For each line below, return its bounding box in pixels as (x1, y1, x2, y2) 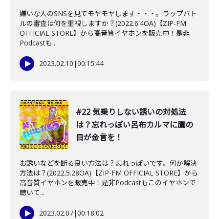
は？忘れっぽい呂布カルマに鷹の (76, 119, 193, 130)
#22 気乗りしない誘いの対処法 (76, 107, 186, 117)
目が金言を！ (76, 132, 123, 143)
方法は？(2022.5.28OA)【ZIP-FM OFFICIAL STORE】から (20, 168, 198, 177)
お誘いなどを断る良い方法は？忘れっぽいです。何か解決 (20, 158, 197, 168)
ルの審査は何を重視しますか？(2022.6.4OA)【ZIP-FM (20, 19, 186, 28)
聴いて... (20, 188, 44, 197)
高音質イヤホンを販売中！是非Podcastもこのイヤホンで (20, 178, 196, 187)
